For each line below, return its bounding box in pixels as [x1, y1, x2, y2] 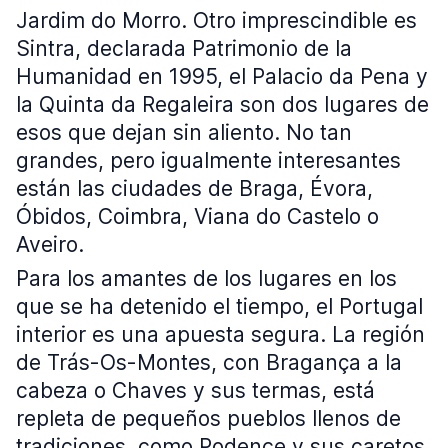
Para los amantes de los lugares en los [16, 266, 397, 291]
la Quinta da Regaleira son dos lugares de [16, 92, 429, 117]
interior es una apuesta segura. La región [16, 322, 425, 347]
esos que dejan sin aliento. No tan [16, 120, 352, 145]
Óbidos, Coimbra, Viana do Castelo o [16, 204, 379, 229]
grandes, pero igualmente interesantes [16, 148, 401, 173]
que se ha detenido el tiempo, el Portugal [16, 294, 423, 319]
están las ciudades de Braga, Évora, [16, 176, 373, 201]
